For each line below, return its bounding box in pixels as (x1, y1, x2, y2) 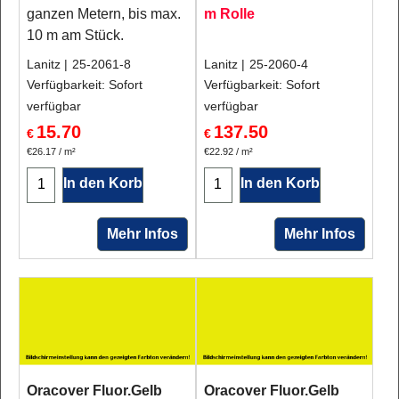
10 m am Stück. (27, 28, 124, 43)
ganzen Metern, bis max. (27, 6, 181, 21)
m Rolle (203, 6, 255, 21)
